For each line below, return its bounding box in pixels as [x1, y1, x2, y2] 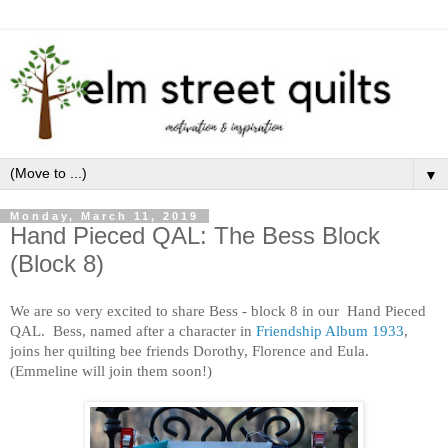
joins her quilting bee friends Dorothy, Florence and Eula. [10, 342, 373, 360]
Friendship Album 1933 [256, 322, 404, 340]
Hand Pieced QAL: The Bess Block [10, 221, 380, 249]
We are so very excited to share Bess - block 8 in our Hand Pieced [10, 302, 426, 320]
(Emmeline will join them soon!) [10, 362, 212, 380]
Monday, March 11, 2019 [10, 209, 199, 222]
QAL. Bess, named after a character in [10, 322, 256, 340]
